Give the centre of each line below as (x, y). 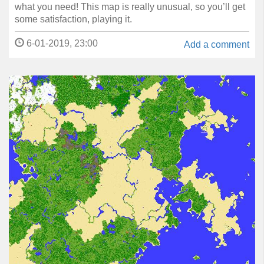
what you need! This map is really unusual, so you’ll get (130, 7)
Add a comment (217, 44)
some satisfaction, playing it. (73, 19)
